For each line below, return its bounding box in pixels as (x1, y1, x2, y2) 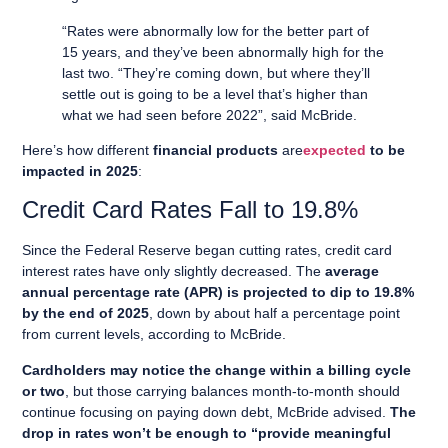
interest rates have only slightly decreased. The (22, 263, 326, 280)
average (325, 263, 380, 280)
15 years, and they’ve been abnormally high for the (62, 43, 385, 60)
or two (22, 382, 66, 399)
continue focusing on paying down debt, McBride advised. (22, 403, 391, 420)
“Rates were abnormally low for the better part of (62, 22, 370, 39)
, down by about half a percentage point (149, 305, 401, 322)
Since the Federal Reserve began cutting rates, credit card (22, 242, 393, 259)
